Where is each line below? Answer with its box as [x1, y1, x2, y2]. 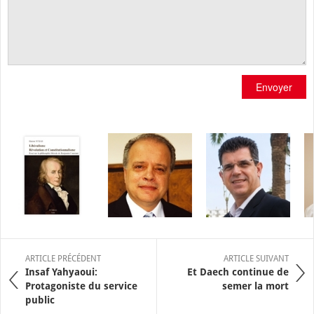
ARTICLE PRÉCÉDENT [25, 253, 101, 264]
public [25, 294, 55, 306]
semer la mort [222, 280, 289, 292]
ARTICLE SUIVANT [224, 253, 289, 264]
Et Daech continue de [187, 266, 289, 278]
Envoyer [256, 79, 292, 94]
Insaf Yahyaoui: [25, 266, 97, 278]
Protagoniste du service [25, 280, 137, 292]
